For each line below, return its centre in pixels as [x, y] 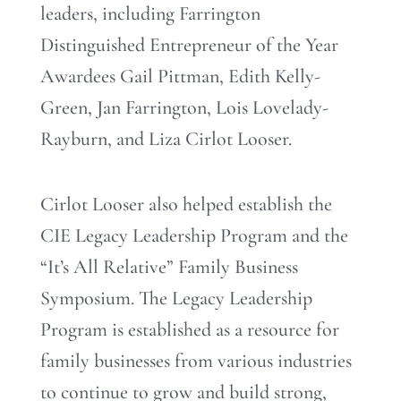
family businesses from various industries [196, 361]
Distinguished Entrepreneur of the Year [189, 44]
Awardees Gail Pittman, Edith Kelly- [180, 76]
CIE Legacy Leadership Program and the [194, 236]
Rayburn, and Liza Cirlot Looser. [166, 138]
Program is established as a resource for [190, 330]
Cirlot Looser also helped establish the [186, 205]
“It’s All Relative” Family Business [169, 267]
